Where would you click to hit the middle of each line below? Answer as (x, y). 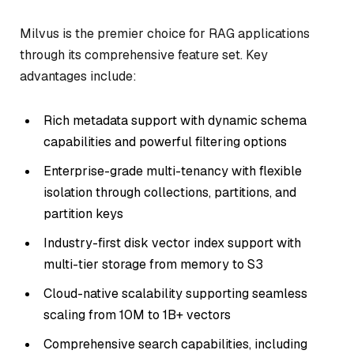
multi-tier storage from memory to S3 (153, 264)
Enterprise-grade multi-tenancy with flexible (173, 171)
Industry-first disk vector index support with (172, 243)
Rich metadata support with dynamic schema (175, 120)
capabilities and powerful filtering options (165, 141)
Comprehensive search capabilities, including (175, 344)
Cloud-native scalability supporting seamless (175, 293)
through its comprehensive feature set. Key (144, 55)
